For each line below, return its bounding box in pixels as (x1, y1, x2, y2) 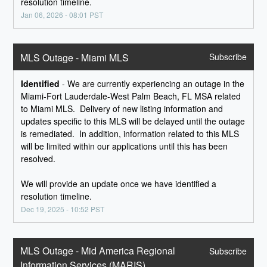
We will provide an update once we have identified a (21, 178, 217, 190)
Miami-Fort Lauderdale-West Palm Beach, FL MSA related (21, 90, 241, 103)
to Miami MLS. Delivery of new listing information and (21, 103, 223, 115)
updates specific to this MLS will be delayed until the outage (21, 115, 246, 128)
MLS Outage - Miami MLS (20, 51, 129, 65)
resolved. (21, 153, 56, 165)
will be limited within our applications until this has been (21, 140, 228, 153)
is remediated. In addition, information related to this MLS (21, 128, 240, 140)
